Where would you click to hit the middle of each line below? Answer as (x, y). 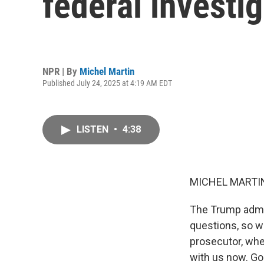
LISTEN (94, 129)
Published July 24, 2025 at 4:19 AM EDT (107, 83)
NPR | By (61, 71)
